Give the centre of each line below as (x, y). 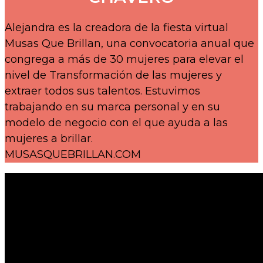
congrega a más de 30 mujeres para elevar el (124, 59)
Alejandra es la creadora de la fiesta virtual (117, 27)
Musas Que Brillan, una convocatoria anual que (129, 43)
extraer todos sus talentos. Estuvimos (102, 91)
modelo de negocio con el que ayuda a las (116, 122)
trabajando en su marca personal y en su (112, 107)
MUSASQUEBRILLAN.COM (73, 154)
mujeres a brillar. (49, 138)
